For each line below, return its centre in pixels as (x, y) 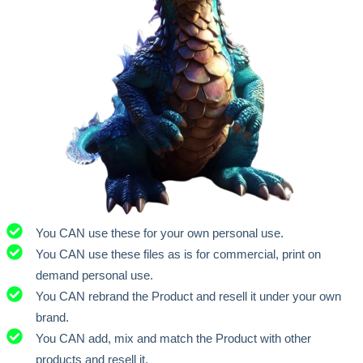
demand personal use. (94, 275)
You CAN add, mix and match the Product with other (173, 338)
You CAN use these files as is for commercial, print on (178, 254)
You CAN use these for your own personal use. (160, 233)
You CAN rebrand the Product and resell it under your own (188, 296)
